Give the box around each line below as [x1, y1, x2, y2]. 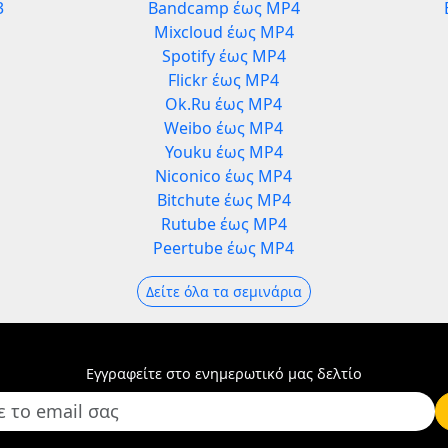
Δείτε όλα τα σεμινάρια [146, 282, 302, 302]
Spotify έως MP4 [161, 45, 286, 68]
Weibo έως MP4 [164, 117, 284, 140]
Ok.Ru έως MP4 [165, 93, 283, 116]
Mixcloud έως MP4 [153, 21, 294, 44]
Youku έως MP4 [164, 141, 283, 164]
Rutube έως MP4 [160, 213, 287, 236]
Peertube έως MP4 [153, 237, 295, 260]
